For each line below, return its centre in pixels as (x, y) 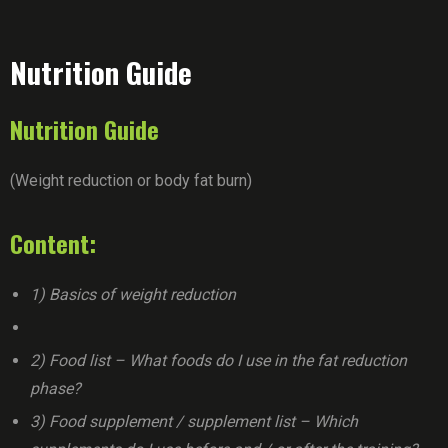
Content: (53, 243)
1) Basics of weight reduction (133, 294)
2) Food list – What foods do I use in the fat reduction (218, 360)
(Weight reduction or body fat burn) (131, 180)
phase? (55, 388)
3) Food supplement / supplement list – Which (194, 421)
